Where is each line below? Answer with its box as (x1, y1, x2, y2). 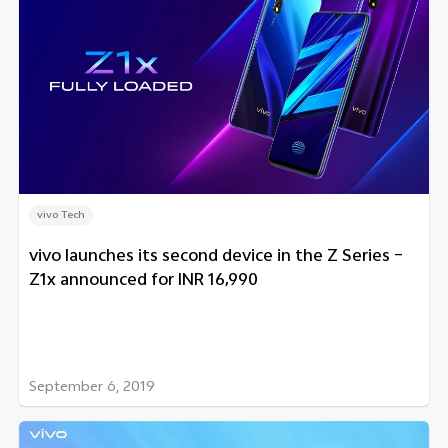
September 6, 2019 (29, 375, 155, 401)
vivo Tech (37, 206, 85, 225)
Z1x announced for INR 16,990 (29, 266, 258, 296)
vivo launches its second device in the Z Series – (29, 242, 403, 272)
